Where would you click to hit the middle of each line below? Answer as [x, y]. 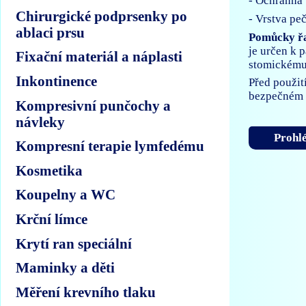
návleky [41, 122]
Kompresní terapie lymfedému [110, 146]
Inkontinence [57, 81]
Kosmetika [50, 170]
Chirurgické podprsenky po [102, 16]
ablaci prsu [51, 32]
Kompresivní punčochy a [94, 105]
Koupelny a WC [66, 195]
